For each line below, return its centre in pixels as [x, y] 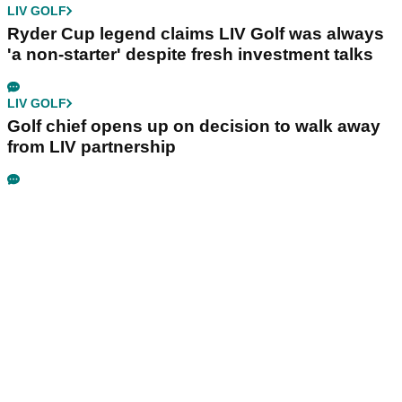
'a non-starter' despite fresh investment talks [190, 54]
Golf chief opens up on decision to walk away [194, 126]
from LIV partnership [92, 146]
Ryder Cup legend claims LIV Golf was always [196, 33]
